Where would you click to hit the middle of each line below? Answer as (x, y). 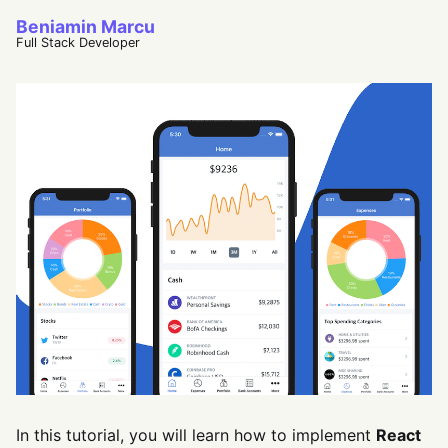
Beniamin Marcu (85, 27)
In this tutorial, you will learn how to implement (196, 435)
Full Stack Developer (78, 43)
